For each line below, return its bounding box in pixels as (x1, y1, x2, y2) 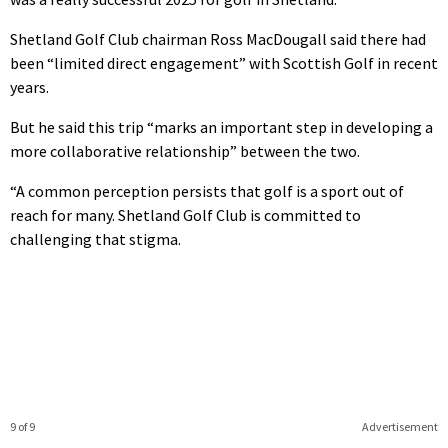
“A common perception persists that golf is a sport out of (10, 180, 404, 201)
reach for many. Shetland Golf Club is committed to (10, 204, 361, 225)
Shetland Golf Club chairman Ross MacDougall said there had (10, 28, 426, 49)
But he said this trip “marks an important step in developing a (10, 116, 433, 137)
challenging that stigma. (10, 228, 181, 249)
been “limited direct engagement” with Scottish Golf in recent (10, 52, 438, 73)
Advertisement (361, 418, 438, 434)
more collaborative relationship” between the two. (10, 140, 360, 161)
